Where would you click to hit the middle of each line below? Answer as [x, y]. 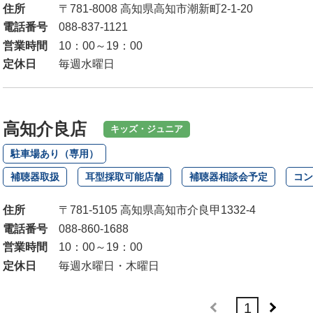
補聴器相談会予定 [228, 177]
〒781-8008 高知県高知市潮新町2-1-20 [156, 8]
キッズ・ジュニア [147, 129]
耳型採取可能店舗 [124, 177]
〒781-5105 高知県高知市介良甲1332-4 [157, 210]
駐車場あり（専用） [54, 154]
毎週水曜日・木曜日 [109, 265]
